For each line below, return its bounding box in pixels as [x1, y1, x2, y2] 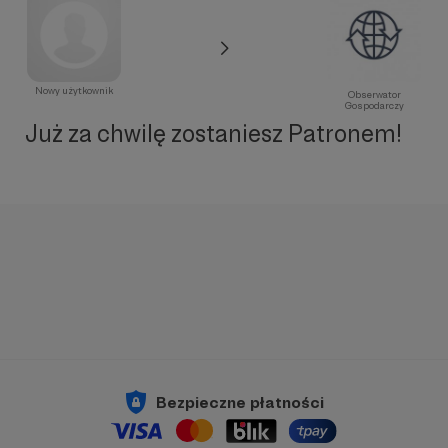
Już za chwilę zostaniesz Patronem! [24, 119, 402, 148]
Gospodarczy [344, 100, 404, 111]
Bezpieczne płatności [156, 392, 324, 412]
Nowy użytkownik [35, 85, 113, 96]
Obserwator [347, 89, 401, 100]
